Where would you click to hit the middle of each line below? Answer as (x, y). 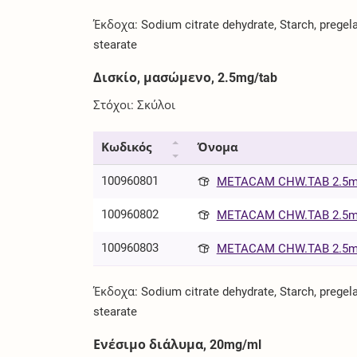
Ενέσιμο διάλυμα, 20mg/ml (178, 344)
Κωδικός (127, 147)
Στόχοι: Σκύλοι (135, 105)
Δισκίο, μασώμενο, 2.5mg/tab (186, 78)
